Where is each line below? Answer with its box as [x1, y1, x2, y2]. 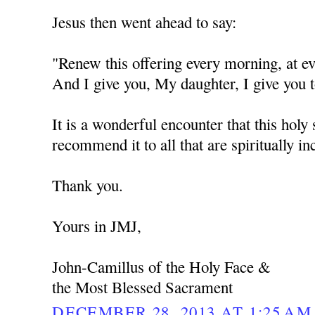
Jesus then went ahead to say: [52, 11, 237, 33]
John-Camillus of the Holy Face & [52, 256, 271, 278]
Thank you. [52, 174, 124, 196]
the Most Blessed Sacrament [52, 276, 233, 298]
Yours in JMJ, [52, 215, 142, 237]
